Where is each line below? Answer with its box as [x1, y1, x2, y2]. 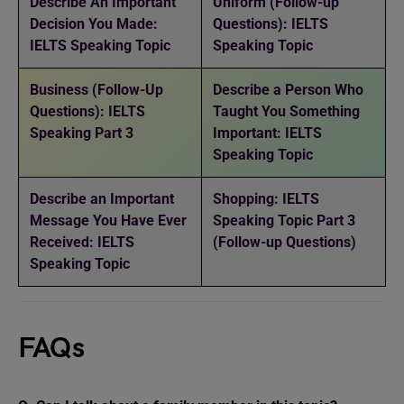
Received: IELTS [30, 234, 134, 251]
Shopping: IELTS [213, 190, 319, 207]
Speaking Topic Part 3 [213, 212, 355, 229]
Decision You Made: [30, 15, 158, 32]
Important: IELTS [213, 124, 322, 142]
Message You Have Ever [30, 212, 187, 229]
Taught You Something [213, 103, 360, 120]
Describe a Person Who [213, 81, 363, 98]
